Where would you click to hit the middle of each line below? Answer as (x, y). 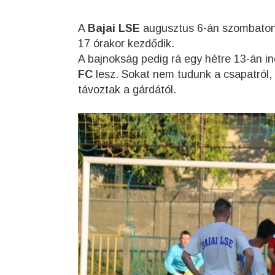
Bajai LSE (114, 28)
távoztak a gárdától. (127, 90)
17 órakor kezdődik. (126, 44)
